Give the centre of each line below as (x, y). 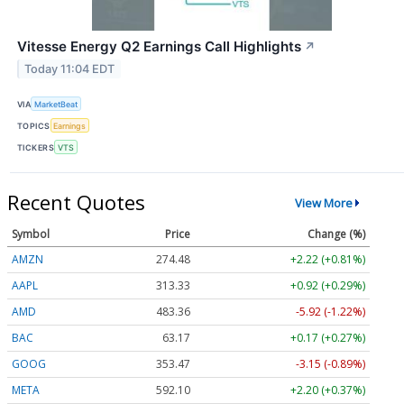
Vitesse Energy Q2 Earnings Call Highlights (159, 46)
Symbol (31, 234)
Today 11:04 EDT (70, 69)
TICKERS (36, 147)
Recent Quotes (76, 202)
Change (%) (336, 234)
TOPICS (34, 125)
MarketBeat (56, 104)
